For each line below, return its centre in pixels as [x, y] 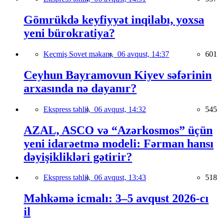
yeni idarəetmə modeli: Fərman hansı [119, 143]
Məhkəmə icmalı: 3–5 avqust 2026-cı [116, 199]
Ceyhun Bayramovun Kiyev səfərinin [118, 75]
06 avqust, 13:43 [120, 178]
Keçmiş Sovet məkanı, [80, 54]
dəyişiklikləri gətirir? [78, 157]
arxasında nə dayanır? [80, 88]
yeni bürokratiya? [69, 33]
